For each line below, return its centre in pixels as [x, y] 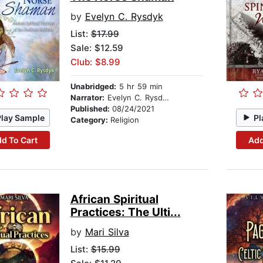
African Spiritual [114, 200]
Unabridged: [93, 87]
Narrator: [87, 98]
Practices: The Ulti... [125, 213]
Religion [124, 120]
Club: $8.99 [95, 62]
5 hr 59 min [139, 87]
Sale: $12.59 [97, 48]
